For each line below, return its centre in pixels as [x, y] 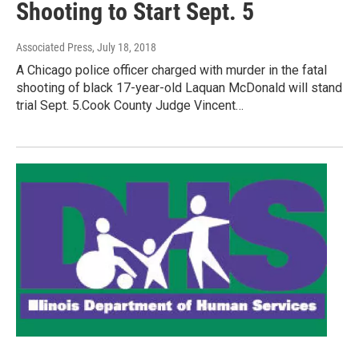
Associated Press [54, 48]
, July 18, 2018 [124, 48]
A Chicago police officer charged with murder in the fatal [171, 71]
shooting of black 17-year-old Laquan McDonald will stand [179, 88]
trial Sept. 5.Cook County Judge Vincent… [130, 106]
